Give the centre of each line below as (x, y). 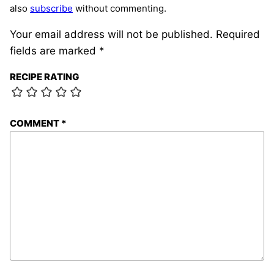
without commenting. (120, 9)
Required (238, 35)
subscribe (51, 9)
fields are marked (54, 51)
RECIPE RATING (45, 77)
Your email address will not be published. (111, 35)
